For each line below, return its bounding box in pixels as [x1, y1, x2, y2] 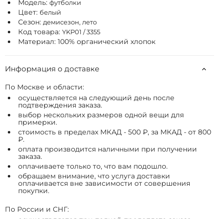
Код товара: [18, 27, 62, 36]
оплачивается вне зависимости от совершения [18, 179, 190, 188]
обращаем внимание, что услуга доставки [18, 172, 170, 180]
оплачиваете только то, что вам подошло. [18, 162, 168, 171]
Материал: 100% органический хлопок [18, 37, 155, 46]
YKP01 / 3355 [62, 28, 100, 36]
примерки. [18, 118, 57, 127]
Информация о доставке [5, 64, 99, 73]
